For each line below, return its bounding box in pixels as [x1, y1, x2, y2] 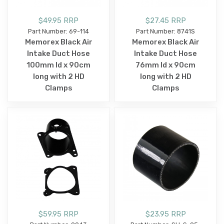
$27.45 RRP [145, 16, 186, 25]
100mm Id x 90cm [26, 60, 90, 70]
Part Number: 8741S [136, 27, 195, 35]
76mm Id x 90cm [135, 60, 195, 70]
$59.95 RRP [38, 209, 78, 219]
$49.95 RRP [38, 16, 78, 25]
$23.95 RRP [145, 209, 186, 219]
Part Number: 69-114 [28, 27, 89, 35]
